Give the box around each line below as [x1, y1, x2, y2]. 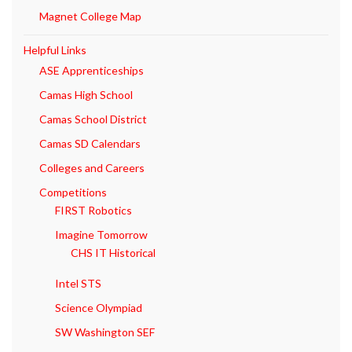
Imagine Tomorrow [55, 228, 148, 242]
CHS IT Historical [71, 246, 156, 260]
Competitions [39, 185, 107, 200]
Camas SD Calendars [39, 137, 141, 151]
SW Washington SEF [55, 325, 155, 339]
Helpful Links [24, 43, 86, 57]
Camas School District [39, 112, 147, 126]
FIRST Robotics [55, 203, 132, 218]
